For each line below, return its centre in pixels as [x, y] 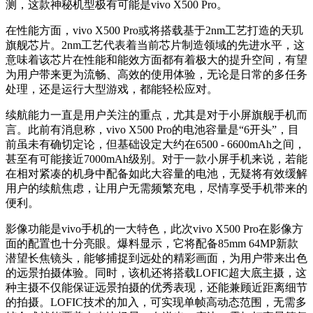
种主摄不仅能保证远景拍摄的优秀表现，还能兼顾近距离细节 [156, 287]
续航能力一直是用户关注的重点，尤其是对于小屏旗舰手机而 [156, 115]
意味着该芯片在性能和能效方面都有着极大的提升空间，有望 [156, 59]
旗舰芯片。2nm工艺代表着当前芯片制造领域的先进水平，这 [155, 45]
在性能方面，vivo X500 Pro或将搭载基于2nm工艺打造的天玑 [154, 30]
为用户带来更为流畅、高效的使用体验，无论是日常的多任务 [156, 74]
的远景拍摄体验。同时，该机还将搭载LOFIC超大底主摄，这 [156, 272]
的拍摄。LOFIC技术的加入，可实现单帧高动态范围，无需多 [156, 302]
